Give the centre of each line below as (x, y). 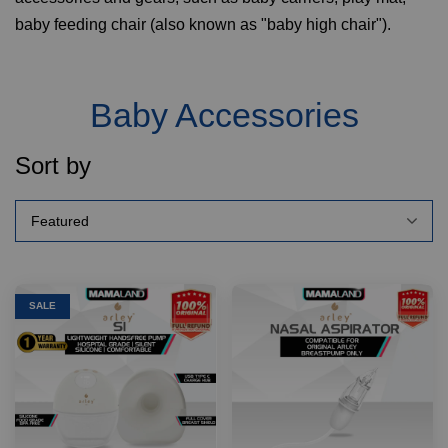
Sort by (53, 166)
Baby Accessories (224, 115)
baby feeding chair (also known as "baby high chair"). (203, 25)
